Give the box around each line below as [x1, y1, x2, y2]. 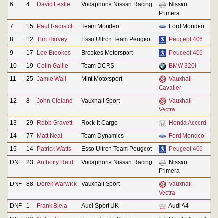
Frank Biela [37, 202, 67, 209]
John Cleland [37, 97, 73, 104]
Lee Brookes [37, 49, 71, 56]
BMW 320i [169, 62, 196, 69]
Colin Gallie [37, 62, 68, 69]
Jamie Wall [37, 75, 66, 82]
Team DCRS [81, 62, 114, 69]
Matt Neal [37, 132, 62, 139]
